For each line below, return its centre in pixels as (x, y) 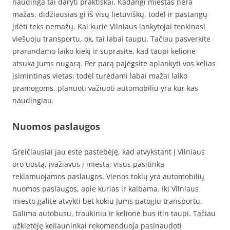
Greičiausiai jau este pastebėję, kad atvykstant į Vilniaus (109, 152)
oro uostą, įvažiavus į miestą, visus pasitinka (88, 164)
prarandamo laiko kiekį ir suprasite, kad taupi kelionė (104, 51)
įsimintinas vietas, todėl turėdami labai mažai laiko (100, 76)
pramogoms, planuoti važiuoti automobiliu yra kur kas (105, 88)
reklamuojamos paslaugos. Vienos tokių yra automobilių (108, 177)
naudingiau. (33, 101)
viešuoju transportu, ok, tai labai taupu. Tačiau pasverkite (111, 39)
